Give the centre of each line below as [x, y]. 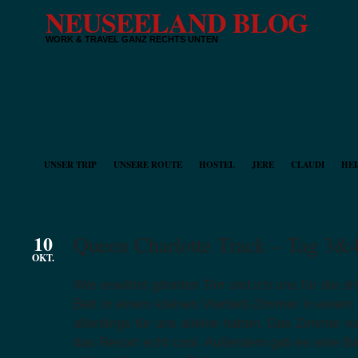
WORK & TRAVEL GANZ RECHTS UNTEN [132, 39]
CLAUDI [308, 165]
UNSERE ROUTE [148, 165]
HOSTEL [217, 165]
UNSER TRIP [70, 165]
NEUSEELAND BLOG [177, 22]
